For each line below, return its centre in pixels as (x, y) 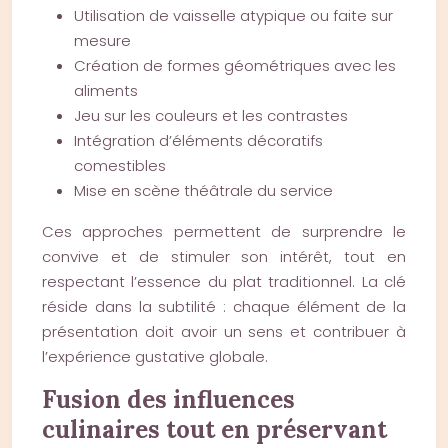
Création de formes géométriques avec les (235, 65)
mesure (102, 40)
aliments (106, 90)
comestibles (120, 165)
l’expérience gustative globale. (155, 356)
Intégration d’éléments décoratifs (198, 140)
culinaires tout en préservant (214, 429)
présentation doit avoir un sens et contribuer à (224, 331)
